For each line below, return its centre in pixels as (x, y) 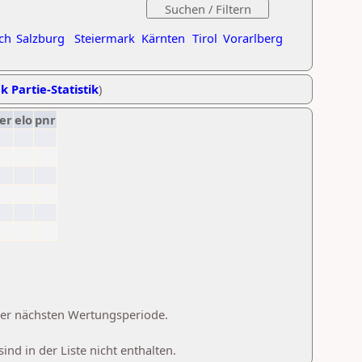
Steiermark (105, 38)
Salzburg (40, 38)
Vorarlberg (253, 38)
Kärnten (163, 38)
